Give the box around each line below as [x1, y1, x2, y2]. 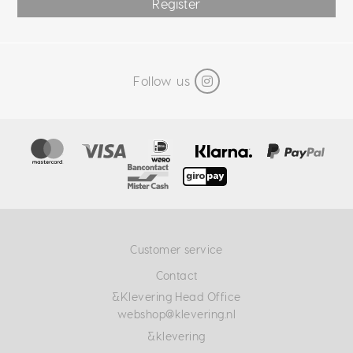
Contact [155, 269, 198, 282]
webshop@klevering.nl [117, 307, 236, 321]
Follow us [133, 72, 191, 88]
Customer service [130, 243, 223, 256]
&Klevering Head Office [112, 290, 241, 303]
